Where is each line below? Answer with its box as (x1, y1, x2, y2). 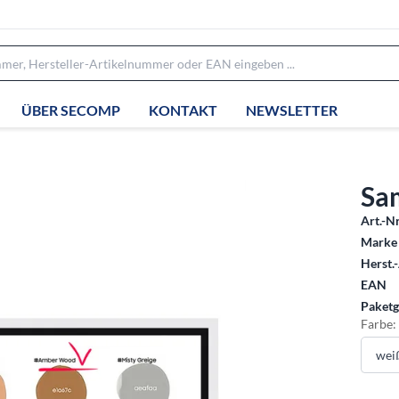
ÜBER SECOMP (21, 101, 120, 118)
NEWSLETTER (246, 101, 338, 118)
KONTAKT (149, 101, 217, 118)
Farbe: (361, 316, 397, 331)
